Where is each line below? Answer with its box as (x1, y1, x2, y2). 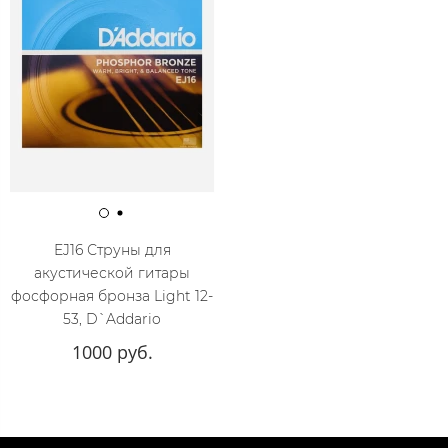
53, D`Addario (63, 310, 161, 329)
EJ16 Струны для (53, 241, 171, 260)
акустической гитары (34, 264, 190, 283)
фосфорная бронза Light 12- (11, 287, 213, 306)
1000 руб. (71, 340, 153, 365)
